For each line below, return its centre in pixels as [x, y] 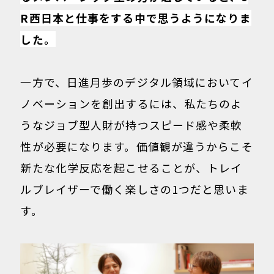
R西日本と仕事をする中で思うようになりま [136, 18]
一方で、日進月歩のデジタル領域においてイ [137, 82]
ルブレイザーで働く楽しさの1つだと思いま [135, 189]
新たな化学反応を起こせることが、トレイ [131, 168]
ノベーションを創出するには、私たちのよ [131, 104]
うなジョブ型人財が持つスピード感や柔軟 [131, 125]
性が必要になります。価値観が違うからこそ [137, 146]
